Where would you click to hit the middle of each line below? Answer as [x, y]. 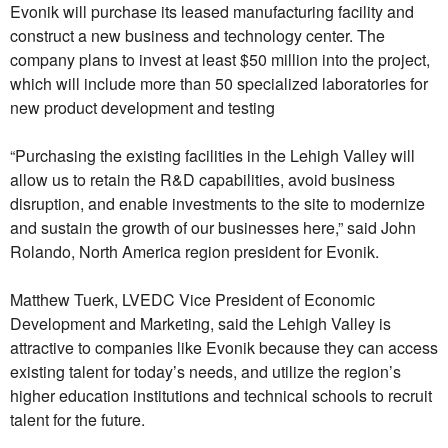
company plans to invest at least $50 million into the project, [220, 60]
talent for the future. [77, 420]
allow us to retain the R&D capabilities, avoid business [202, 180]
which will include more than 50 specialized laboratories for [219, 84]
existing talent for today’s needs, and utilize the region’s [205, 372]
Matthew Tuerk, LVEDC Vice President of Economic [192, 300]
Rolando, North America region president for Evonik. [194, 252]
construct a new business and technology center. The [197, 36]
